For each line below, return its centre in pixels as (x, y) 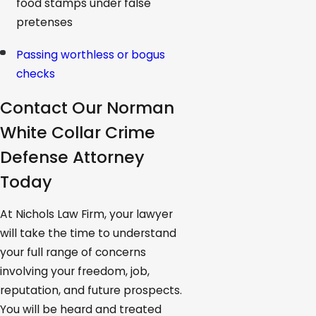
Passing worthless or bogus (91, 54)
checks (36, 73)
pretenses (45, 22)
